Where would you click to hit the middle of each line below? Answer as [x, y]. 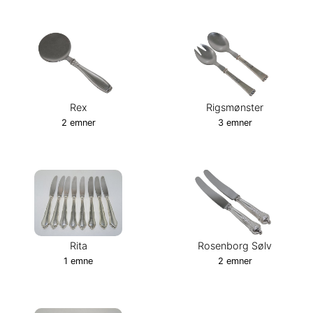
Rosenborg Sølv [235, 245]
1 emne [78, 261]
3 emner [235, 122]
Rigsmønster [235, 107]
